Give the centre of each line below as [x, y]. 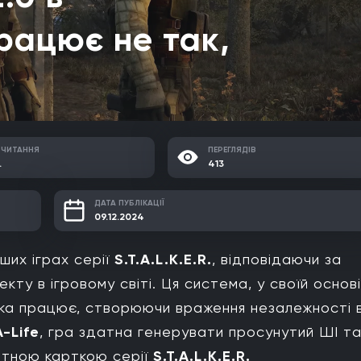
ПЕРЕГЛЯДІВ [232, 149]
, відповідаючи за [277, 259]
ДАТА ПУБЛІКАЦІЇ [130, 203]
